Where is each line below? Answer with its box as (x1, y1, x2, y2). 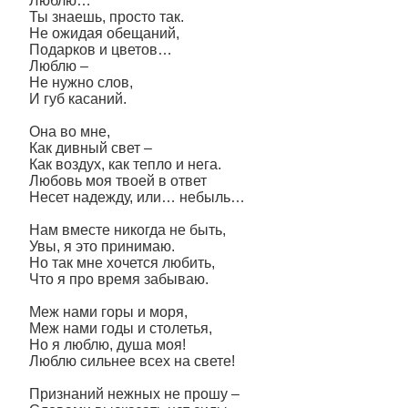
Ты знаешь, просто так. (29, 9, 184, 25)
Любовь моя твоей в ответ (29, 173, 207, 189)
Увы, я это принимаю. (29, 239, 175, 254)
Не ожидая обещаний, (29, 25, 179, 41)
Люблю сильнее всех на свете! (29, 353, 235, 369)
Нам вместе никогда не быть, (29, 222, 226, 238)
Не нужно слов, (29, 75, 133, 90)
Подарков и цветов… (29, 42, 172, 57)
